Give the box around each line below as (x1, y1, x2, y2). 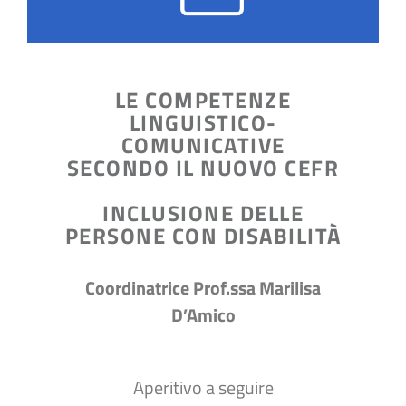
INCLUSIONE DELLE (102, 196, 304, 229)
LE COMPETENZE (114, 82, 292, 116)
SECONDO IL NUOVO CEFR (66, 150, 340, 184)
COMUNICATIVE (121, 128, 285, 161)
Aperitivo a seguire (132, 372, 274, 401)
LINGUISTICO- (129, 105, 277, 139)
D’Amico (170, 300, 236, 329)
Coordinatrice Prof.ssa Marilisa (85, 273, 321, 302)
